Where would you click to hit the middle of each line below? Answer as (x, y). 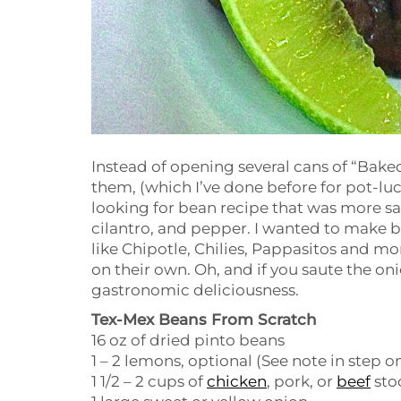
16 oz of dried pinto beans (188, 341)
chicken (237, 382)
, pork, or (302, 382)
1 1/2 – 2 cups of (149, 382)
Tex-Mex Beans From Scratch (204, 320)
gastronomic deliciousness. (195, 290)
